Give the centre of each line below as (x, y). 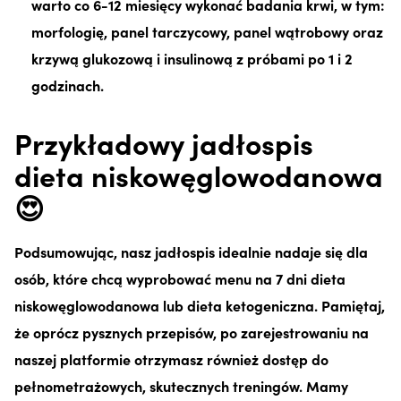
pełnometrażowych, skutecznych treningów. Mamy (181, 385)
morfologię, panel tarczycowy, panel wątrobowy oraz (208, 31)
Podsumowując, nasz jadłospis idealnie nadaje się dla (191, 251)
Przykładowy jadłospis (164, 142)
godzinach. (68, 85)
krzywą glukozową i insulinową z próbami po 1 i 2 (192, 58)
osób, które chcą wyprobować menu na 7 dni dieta (180, 278)
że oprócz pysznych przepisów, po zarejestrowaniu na (192, 332)
